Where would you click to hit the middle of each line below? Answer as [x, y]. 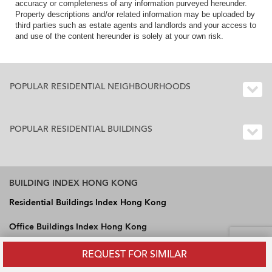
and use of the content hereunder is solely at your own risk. [119, 36]
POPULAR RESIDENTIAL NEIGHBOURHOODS [100, 87]
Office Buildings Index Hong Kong [78, 227]
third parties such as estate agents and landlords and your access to [136, 25]
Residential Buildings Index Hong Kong [88, 203]
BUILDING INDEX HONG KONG [73, 183]
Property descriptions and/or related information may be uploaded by [135, 15]
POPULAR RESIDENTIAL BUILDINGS [81, 129]
